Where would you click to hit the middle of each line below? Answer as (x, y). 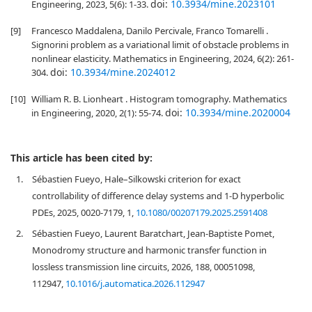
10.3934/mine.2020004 (238, 112)
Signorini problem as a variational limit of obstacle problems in (160, 45)
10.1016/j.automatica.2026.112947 (135, 283)
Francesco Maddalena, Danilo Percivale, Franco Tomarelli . (150, 31)
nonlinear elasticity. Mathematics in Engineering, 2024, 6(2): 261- (163, 58)
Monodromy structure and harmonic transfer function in (149, 250)
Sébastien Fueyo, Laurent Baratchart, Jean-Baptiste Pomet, (153, 233)
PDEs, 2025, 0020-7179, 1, (84, 212)
